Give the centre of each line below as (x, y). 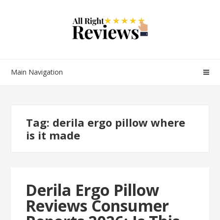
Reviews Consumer (97, 206)
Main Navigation (37, 72)
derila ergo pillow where (119, 122)
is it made (53, 135)
